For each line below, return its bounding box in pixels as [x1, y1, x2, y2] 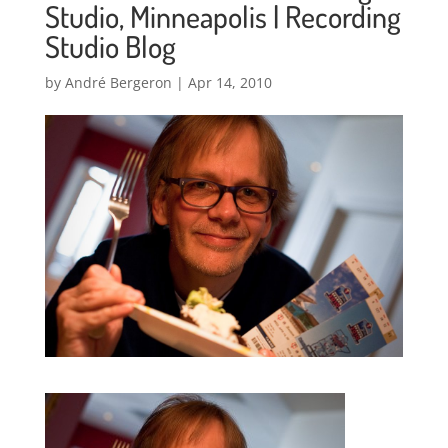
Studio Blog [44, 27, 176, 65]
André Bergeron [64, 73, 172, 92]
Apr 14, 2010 [187, 73, 272, 92]
